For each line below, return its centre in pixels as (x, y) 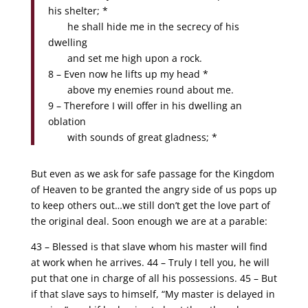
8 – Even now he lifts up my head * (128, 74)
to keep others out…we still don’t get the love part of (150, 205)
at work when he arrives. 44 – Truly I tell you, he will (150, 262)
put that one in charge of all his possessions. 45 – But (154, 278)
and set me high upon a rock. (125, 58)
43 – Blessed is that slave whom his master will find (149, 246)
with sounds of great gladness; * (132, 137)
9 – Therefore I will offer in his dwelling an (145, 106)
